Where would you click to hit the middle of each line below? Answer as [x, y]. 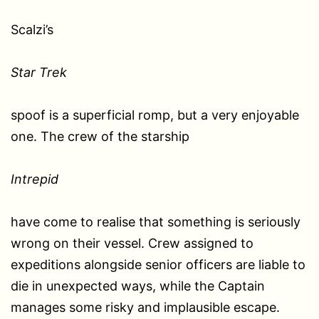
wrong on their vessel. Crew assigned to [132, 243]
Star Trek [39, 72]
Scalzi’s [32, 29]
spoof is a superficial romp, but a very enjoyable [155, 115]
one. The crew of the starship [100, 136]
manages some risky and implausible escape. [145, 307]
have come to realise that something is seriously [156, 221]
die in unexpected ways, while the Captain [138, 286]
